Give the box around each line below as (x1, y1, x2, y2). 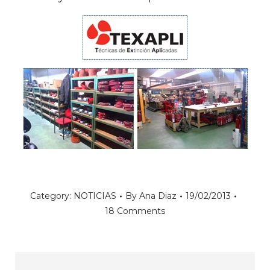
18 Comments (105, 206, 165, 216)
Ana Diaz (139, 190, 177, 201)
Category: (30, 190, 74, 201)
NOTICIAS (74, 190, 116, 201)
